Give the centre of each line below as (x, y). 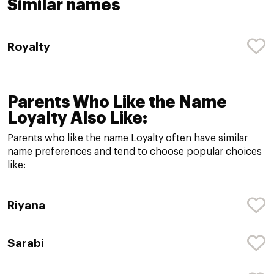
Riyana (26, 206)
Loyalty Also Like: (77, 119)
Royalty (29, 46)
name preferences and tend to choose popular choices (135, 152)
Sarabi (26, 243)
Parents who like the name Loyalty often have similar (128, 139)
